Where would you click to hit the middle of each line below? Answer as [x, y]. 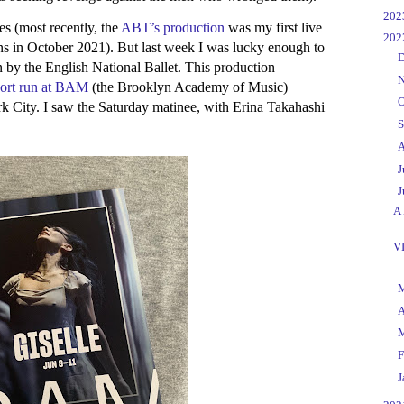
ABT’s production [173, 28]
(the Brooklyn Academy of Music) [190, 87]
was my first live [273, 28]
